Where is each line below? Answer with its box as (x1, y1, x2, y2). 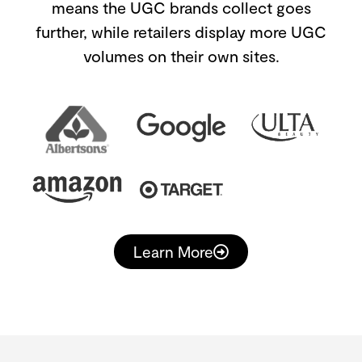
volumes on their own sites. (82, 46, 280, 66)
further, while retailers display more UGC (36, 22, 326, 42)
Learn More (133, 242, 213, 261)
